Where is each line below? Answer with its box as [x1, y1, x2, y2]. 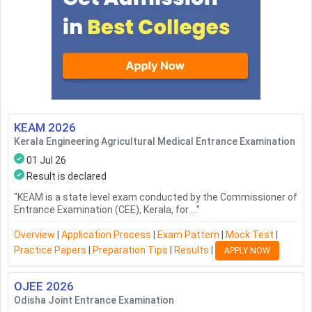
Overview [14, 229, 55, 241]
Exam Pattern [157, 229, 219, 241]
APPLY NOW [224, 246, 270, 256]
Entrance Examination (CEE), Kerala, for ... [14, 204, 196, 216]
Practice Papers [14, 244, 86, 256]
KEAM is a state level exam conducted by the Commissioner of [17, 192, 297, 203]
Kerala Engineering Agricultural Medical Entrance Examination [14, 136, 295, 148]
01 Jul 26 [26, 155, 66, 166]
